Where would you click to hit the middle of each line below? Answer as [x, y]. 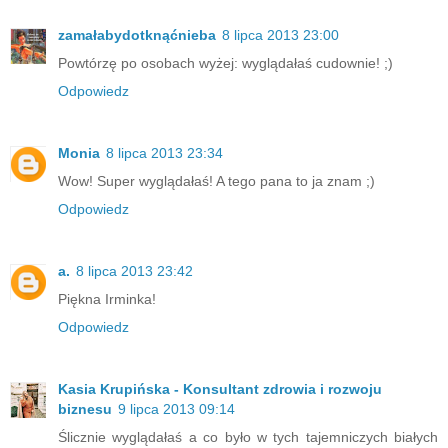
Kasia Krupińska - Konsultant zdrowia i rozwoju [220, 389]
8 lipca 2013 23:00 [280, 35]
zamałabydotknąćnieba [137, 35]
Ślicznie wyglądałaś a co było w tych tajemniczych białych [248, 437]
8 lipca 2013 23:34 [164, 153]
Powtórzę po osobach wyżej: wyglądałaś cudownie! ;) [225, 63]
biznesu [85, 409]
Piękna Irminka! [107, 299]
